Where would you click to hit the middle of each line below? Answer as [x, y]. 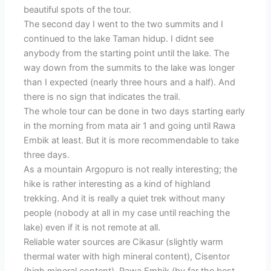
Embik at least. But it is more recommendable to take [132, 141]
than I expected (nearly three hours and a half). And [130, 83]
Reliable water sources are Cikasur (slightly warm [124, 242]
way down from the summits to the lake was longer [129, 68]
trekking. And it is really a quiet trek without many [125, 199]
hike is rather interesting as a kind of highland [117, 184]
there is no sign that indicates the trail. [102, 97]
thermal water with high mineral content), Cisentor [127, 257]
